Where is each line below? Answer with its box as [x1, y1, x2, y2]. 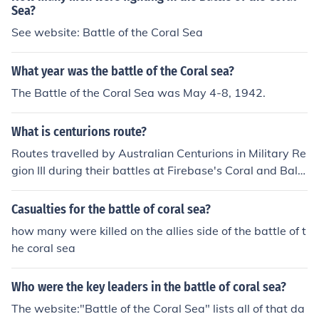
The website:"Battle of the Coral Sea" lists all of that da [11, 301, 305, 315]
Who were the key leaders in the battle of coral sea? [11, 279, 286, 295]
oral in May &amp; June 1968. [11, 180, 168, 194]
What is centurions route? [11, 124, 147, 140]
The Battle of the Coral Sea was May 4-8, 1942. [11, 85, 266, 100]
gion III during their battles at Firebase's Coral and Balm [11, 163, 308, 177]
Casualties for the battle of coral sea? [11, 202, 211, 217]
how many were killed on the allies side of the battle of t [11, 224, 306, 238]
